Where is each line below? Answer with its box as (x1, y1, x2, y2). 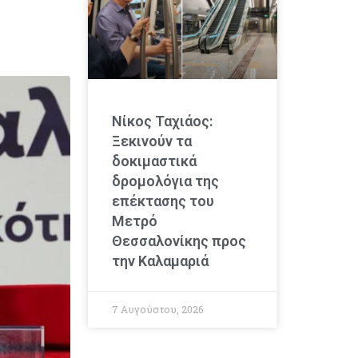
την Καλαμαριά (111, 253, 209, 270)
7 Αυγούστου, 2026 (111, 303, 203, 316)
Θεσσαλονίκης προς (111, 233, 246, 250)
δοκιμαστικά (111, 153, 197, 170)
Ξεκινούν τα (111, 133, 192, 150)
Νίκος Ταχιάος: (111, 113, 213, 130)
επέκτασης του (111, 193, 214, 210)
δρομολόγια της (111, 173, 219, 190)
